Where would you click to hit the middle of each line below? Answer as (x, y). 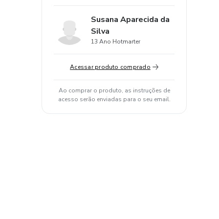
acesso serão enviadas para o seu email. (114, 99)
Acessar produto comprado (110, 67)
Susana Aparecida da (130, 20)
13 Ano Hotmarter (116, 42)
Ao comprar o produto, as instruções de (114, 90)
